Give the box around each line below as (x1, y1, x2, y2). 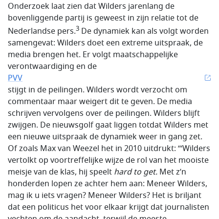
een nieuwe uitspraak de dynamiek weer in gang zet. (8, 131, 202, 143)
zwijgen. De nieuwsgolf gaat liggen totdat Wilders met (8, 119, 208, 131)
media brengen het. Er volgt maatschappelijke (8, 48, 178, 61)
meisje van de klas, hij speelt (8, 166, 114, 178)
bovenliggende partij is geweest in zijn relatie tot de (8, 12, 198, 24)
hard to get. (114, 166, 157, 178)
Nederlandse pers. (8, 25, 76, 37)
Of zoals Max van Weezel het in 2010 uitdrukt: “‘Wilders (8, 142, 210, 154)
